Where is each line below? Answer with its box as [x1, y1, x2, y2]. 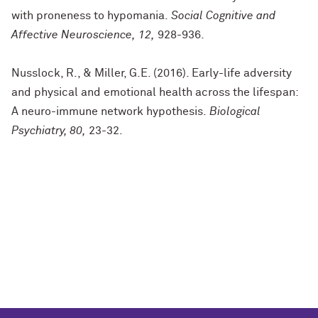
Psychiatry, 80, [11, 125, 86, 136]
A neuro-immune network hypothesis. [11, 106, 209, 117]
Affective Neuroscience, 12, [11, 29, 155, 40]
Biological [209, 106, 261, 117]
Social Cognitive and [171, 10, 275, 21]
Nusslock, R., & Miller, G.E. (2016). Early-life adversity [11, 67, 292, 79]
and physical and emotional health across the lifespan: [11, 87, 298, 98]
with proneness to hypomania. [11, 10, 171, 21]
